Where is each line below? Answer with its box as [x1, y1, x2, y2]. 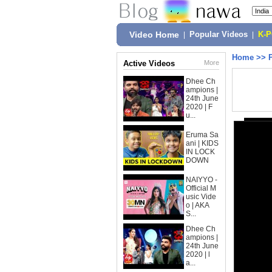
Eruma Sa [186, 131, 219, 139]
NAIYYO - [186, 175, 217, 184]
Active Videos [123, 59, 175, 68]
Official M [186, 184, 216, 192]
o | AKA [186, 201, 209, 209]
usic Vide [186, 192, 216, 201]
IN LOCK [186, 148, 215, 156]
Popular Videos [189, 30, 248, 39]
